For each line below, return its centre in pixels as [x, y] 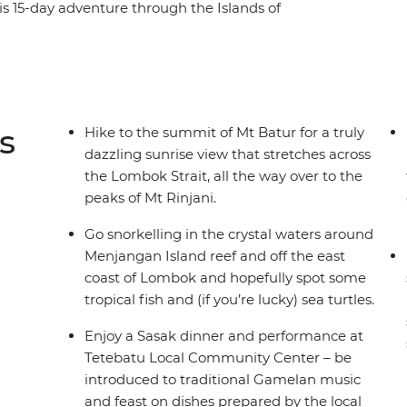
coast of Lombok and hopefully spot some [226, 278]
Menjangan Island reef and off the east [215, 256]
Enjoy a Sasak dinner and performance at [224, 336]
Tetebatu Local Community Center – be [218, 358]
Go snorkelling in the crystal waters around [229, 234]
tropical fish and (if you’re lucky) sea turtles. [230, 300]
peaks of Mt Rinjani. [151, 198]
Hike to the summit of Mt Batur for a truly [225, 133]
